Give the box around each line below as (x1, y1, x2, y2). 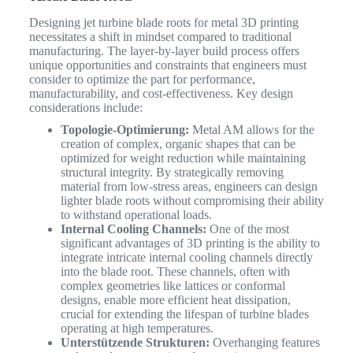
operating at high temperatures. (60, 321, 214, 335)
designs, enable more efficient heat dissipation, (60, 292, 291, 307)
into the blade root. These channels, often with (60, 264, 290, 278)
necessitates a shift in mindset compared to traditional (28, 29, 292, 43)
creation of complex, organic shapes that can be (60, 136, 295, 150)
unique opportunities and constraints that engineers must (28, 58, 307, 72)
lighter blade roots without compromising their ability (60, 193, 324, 207)
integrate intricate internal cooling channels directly (60, 250, 313, 264)
